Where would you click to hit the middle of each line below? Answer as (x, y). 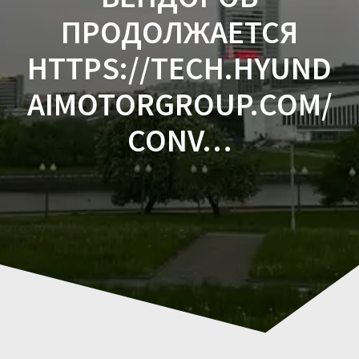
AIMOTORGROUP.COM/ (179, 104)
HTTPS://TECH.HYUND (179, 68)
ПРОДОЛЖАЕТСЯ (179, 32)
